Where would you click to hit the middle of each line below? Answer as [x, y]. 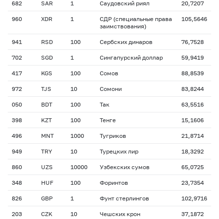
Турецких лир [119, 151]
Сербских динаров [126, 42]
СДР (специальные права [136, 19]
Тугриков [113, 136]
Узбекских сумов [125, 167]
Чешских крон [120, 214]
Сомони [111, 89]
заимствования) [123, 26]
